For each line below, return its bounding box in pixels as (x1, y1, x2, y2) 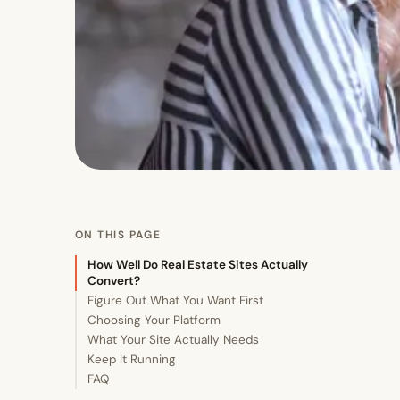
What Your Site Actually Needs (87, 331, 259, 347)
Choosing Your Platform (87, 312, 221, 328)
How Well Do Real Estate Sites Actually (87, 256, 308, 272)
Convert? (87, 272, 140, 288)
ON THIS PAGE (75, 227, 162, 242)
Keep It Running (87, 351, 176, 367)
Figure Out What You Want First (87, 292, 263, 308)
